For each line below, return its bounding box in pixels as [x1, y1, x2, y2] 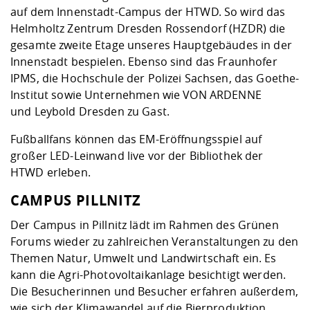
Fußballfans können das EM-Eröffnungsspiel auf [10, 131, 262, 147]
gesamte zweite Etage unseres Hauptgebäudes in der [10, 37, 292, 53]
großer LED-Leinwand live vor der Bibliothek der [10, 148, 264, 164]
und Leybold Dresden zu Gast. [10, 104, 170, 120]
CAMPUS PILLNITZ [10, 191, 141, 210]
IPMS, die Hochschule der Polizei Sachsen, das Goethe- [10, 71, 300, 86]
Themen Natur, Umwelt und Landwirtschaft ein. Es [10, 250, 277, 266]
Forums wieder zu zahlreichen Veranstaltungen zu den [10, 234, 299, 250]
